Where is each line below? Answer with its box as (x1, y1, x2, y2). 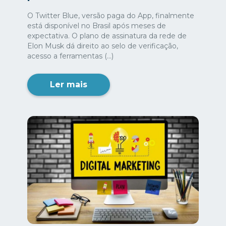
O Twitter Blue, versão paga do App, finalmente (27, 11, 194, 20)
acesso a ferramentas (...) (27, 51, 114, 61)
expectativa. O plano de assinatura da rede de (27, 31, 187, 40)
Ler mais (50, 79, 87, 89)
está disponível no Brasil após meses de (27, 21, 166, 30)
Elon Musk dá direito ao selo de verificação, (27, 41, 178, 50)
